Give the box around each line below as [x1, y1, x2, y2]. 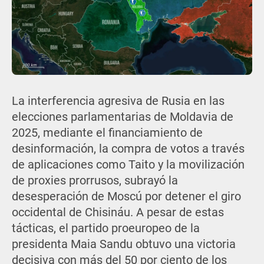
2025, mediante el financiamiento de [11, 126, 203, 140]
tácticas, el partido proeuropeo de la [11, 222, 200, 236]
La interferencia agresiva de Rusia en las [11, 94, 225, 108]
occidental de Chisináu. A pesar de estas [11, 206, 224, 220]
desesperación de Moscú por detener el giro [11, 190, 241, 204]
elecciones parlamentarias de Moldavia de [11, 110, 233, 124]
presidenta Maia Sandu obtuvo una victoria [11, 237, 236, 252]
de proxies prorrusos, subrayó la [11, 174, 178, 188]
